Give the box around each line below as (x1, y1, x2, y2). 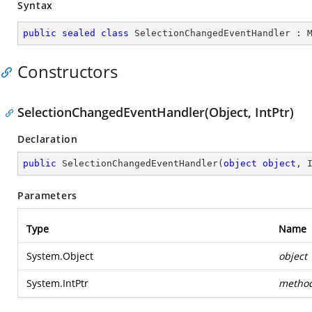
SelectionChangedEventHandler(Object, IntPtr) (17, 104, 294, 120)
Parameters (17, 189, 77, 202)
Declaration (17, 132, 78, 146)
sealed (62, 28, 95, 38)
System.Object (26, 249, 93, 263)
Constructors (17, 60, 118, 83)
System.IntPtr (26, 276, 88, 290)
